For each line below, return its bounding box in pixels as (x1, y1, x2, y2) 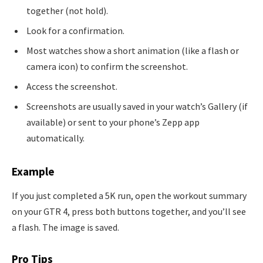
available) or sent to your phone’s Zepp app (26, 116, 200, 129)
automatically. (26, 132, 85, 144)
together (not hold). (26, 5, 108, 17)
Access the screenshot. (26, 80, 117, 93)
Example (12, 164, 55, 178)
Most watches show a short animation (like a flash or (26, 45, 239, 57)
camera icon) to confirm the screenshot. (26, 60, 188, 73)
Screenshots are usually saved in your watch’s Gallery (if (26, 100, 248, 113)
